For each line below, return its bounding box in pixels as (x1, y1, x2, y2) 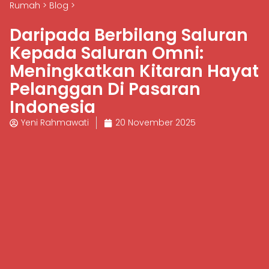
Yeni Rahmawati (21, 116, 89, 129)
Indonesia (10, 95, 95, 119)
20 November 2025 (115, 116, 196, 129)
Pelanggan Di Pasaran (10, 77, 201, 101)
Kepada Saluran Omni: (10, 41, 204, 65)
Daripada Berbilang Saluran (10, 23, 248, 47)
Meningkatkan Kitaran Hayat (10, 59, 259, 83)
